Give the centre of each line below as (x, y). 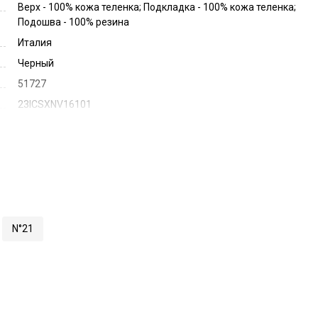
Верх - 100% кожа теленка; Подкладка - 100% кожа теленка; (157, 7)
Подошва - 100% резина (73, 22)
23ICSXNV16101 (55, 104)
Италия (35, 43)
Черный (36, 63)
